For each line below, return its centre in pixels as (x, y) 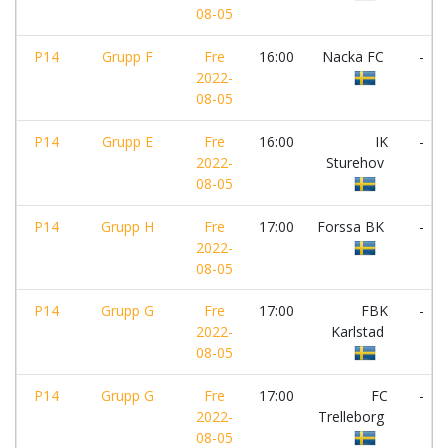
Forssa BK (352, 226)
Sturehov (357, 162)
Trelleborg (353, 416)
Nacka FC (355, 56)
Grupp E (127, 141)
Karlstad (359, 331)
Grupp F (127, 56)
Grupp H (127, 226)
